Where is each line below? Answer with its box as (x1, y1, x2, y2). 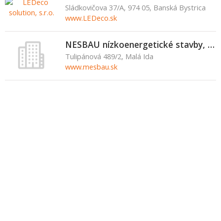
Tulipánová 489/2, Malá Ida (65, 51, 153, 61)
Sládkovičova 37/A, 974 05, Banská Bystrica (65, 2, 206, 12)
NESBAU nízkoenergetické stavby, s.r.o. (208, 38, 215, 50)
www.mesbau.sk (65, 62, 117, 72)
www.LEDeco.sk (65, 13, 117, 23)
